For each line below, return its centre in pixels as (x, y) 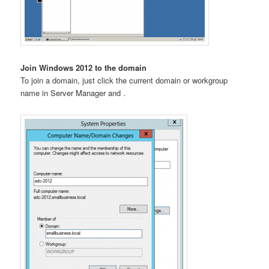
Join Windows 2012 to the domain (84, 68)
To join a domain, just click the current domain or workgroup (124, 80)
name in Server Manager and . (73, 93)
